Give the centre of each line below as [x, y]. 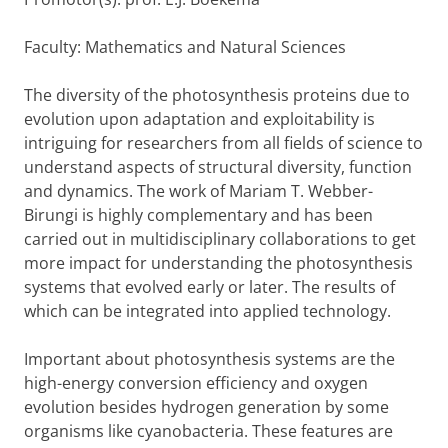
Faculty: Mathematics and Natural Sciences [185, 47]
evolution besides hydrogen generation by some [206, 407]
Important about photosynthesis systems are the [209, 359]
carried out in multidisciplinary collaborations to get [220, 239]
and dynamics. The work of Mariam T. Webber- [198, 191]
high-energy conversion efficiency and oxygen [196, 383]
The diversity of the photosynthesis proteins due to [217, 95]
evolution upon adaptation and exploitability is [199, 119]
